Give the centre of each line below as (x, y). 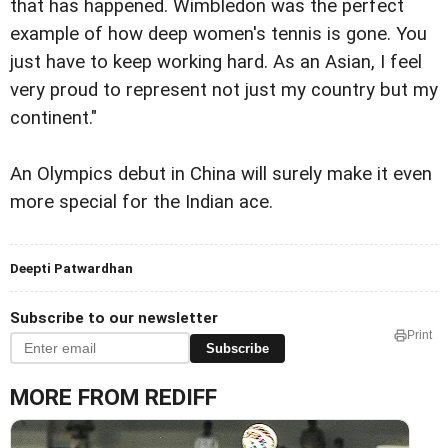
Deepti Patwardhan (71, 268)
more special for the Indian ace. (141, 202)
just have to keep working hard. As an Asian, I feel (216, 62)
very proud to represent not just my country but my (224, 90)
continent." (53, 118)
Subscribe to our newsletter (114, 318)
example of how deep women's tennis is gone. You (218, 34)
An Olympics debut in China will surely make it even (221, 174)
